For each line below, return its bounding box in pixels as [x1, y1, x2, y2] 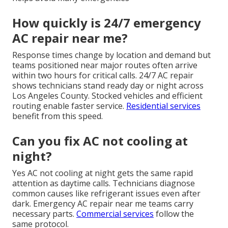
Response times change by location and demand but [12, 49, 211, 61]
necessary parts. [12, 208, 76, 220]
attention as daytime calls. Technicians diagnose [12, 178, 195, 189]
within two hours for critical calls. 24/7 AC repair [12, 70, 193, 81]
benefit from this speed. [12, 110, 103, 122]
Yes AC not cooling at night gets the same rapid [12, 167, 193, 179]
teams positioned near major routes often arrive [12, 60, 197, 71]
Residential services [126, 100, 201, 112]
